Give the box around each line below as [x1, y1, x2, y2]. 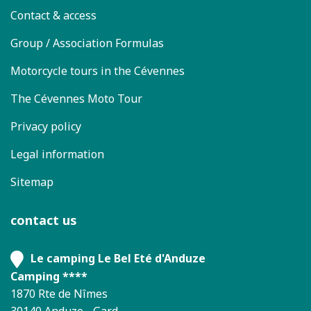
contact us [10, 212, 77, 228]
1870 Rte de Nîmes [10, 286, 108, 302]
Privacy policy [10, 119, 81, 134]
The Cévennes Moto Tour [10, 91, 142, 106]
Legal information [10, 146, 104, 162]
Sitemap [10, 174, 53, 190]
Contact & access [10, 8, 96, 23]
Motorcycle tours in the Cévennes [10, 63, 185, 78]
